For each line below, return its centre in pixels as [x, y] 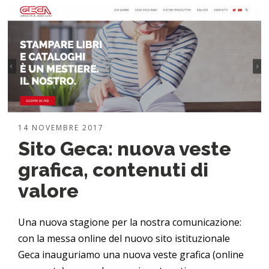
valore [49, 190]
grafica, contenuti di [113, 169]
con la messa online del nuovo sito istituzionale [124, 238]
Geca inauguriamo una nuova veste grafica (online [131, 254]
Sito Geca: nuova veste [125, 148]
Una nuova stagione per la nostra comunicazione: [130, 222]
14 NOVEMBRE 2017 [61, 127]
